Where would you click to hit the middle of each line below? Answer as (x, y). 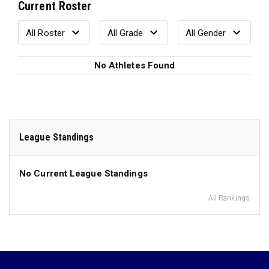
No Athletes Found (134, 65)
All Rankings (229, 198)
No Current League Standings (83, 173)
